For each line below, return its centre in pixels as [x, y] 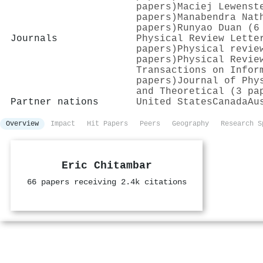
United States [174, 102]
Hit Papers [107, 124]
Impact [63, 124]
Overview [22, 124]
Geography [190, 124]
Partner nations [55, 102]
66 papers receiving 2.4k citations [107, 182]
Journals [34, 38]
